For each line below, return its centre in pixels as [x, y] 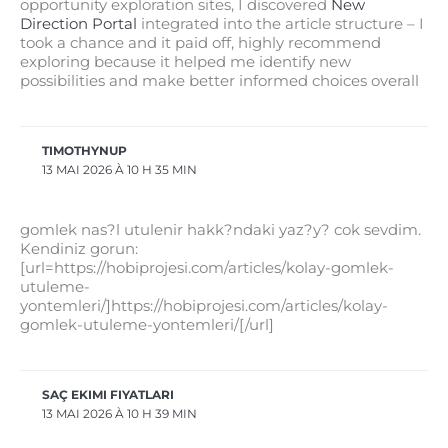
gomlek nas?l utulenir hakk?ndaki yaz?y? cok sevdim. [220, 230]
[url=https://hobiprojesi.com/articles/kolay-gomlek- [207, 268]
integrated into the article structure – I [280, 24]
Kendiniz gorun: [79, 249]
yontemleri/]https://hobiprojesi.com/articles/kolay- [204, 306]
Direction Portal [78, 24]
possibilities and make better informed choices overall [219, 81]
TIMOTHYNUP [85, 151]
